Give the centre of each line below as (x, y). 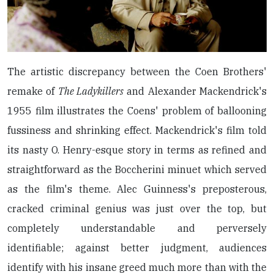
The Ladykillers (91, 91)
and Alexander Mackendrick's (195, 91)
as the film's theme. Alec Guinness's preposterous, (137, 189)
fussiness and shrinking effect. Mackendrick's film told (137, 130)
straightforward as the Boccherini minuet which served (137, 169)
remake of (33, 91)
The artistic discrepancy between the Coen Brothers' (137, 71)
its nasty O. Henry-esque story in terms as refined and (137, 150)
